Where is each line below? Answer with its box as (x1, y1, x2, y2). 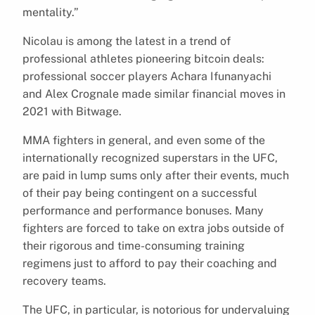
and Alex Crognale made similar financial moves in (22, 86, 285, 101)
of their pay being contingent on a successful (22, 186, 257, 200)
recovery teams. (22, 274, 106, 288)
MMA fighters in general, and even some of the (22, 133, 265, 147)
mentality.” (22, 5, 79, 19)
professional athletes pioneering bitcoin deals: (22, 51, 264, 65)
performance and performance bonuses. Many (22, 203, 264, 217)
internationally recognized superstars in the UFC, (22, 150, 278, 165)
